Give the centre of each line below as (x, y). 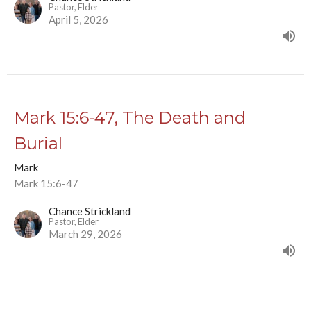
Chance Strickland (90, 211)
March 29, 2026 (85, 234)
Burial (38, 144)
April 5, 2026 (78, 20)
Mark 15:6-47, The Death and (130, 118)
